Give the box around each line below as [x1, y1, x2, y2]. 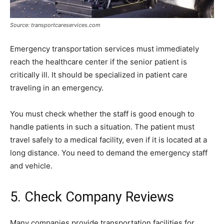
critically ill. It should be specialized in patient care [10, 70, 187, 80]
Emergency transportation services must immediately [10, 44, 199, 54]
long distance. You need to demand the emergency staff [10, 148, 207, 158]
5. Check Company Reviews [10, 189, 174, 205]
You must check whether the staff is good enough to [10, 109, 194, 119]
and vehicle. [10, 161, 52, 171]
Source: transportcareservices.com [10, 21, 100, 29]
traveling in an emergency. [10, 83, 103, 93]
